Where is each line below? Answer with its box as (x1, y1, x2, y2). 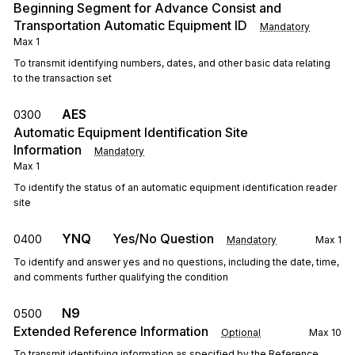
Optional (221, 326, 261, 338)
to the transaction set (13, 72, 112, 84)
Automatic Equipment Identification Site (13, 124, 248, 140)
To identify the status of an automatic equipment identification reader (13, 181, 337, 193)
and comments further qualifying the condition (13, 271, 228, 283)
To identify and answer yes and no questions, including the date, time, (13, 256, 339, 268)
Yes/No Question (113, 231, 214, 246)
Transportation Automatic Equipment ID (13, 17, 247, 33)
